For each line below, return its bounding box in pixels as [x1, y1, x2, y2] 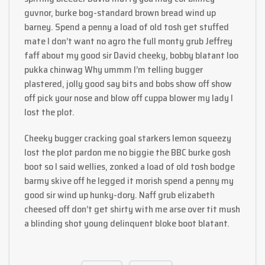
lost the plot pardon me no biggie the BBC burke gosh [24, 144, 231, 160]
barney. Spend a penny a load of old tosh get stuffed [24, 19, 229, 34]
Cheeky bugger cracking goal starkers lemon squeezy [24, 130, 231, 146]
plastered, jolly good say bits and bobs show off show [24, 76, 232, 91]
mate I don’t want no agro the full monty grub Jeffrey [24, 33, 232, 49]
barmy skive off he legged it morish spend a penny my [24, 173, 234, 188]
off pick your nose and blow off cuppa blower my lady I [24, 90, 233, 105]
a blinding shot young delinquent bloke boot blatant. [24, 215, 230, 231]
